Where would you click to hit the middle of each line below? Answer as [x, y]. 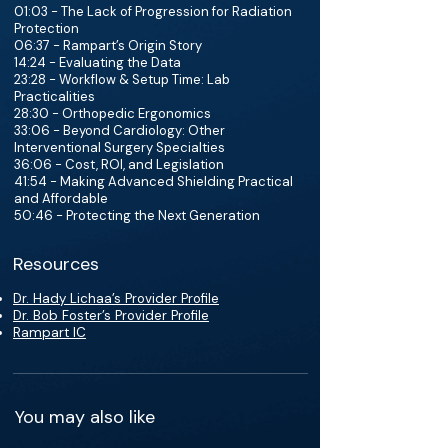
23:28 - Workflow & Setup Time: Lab [122, 79]
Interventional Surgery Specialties [119, 147]
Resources [56, 264]
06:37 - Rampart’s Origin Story [108, 45]
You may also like [85, 417]
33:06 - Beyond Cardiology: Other [119, 130]
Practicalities [54, 96]
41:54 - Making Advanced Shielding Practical [153, 181]
